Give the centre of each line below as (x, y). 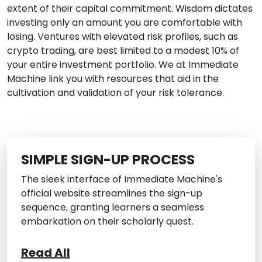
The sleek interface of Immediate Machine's (122, 180)
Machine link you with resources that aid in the (113, 79)
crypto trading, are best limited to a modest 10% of (123, 51)
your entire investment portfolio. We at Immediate (123, 65)
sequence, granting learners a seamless (113, 208)
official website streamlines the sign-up (112, 194)
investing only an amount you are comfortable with (125, 23)
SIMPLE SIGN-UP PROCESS (108, 160)
